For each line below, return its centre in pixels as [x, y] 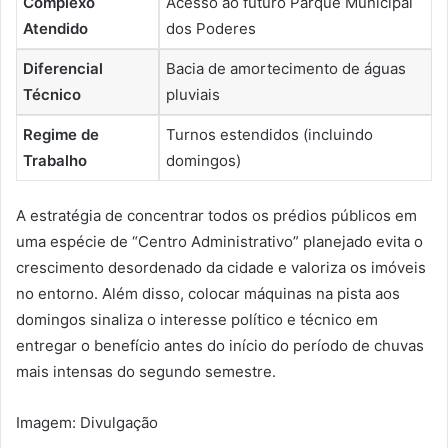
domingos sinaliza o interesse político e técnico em [197, 320]
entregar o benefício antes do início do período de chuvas [220, 346]
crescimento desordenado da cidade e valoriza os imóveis [221, 268]
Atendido [55, 28]
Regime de [61, 134]
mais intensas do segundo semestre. [146, 372]
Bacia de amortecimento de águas [286, 68]
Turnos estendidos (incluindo [269, 134]
